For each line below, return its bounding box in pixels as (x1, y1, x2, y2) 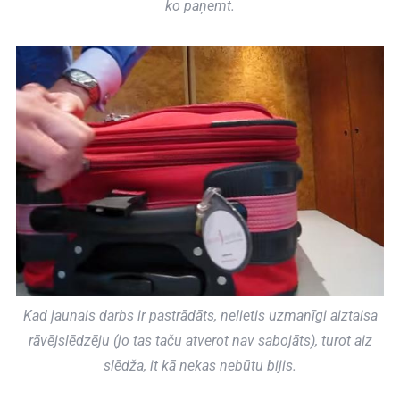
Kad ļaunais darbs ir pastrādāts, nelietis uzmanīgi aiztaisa (22, 307, 378, 325)
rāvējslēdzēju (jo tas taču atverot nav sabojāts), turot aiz (28, 332, 372, 350)
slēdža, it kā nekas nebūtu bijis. (104, 357, 296, 375)
